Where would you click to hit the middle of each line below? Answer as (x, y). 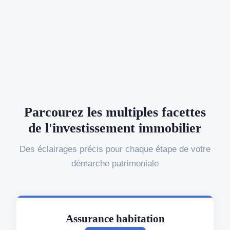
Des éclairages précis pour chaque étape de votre (115, 149)
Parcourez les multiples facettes (115, 112)
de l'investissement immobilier (115, 128)
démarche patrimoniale (115, 163)
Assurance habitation (115, 218)
